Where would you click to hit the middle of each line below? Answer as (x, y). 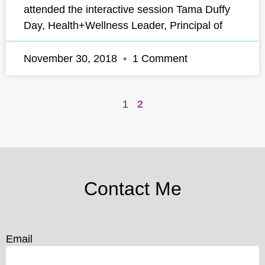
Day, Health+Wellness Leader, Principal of (123, 25)
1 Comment (159, 58)
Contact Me (132, 189)
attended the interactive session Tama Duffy (127, 9)
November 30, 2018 (72, 58)
